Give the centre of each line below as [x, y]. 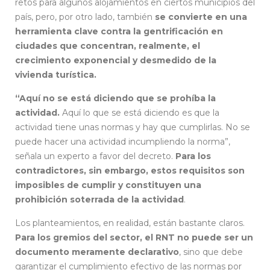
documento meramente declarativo [97, 252]
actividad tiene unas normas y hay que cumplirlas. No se [133, 127]
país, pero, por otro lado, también [84, 17]
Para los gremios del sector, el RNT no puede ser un [134, 237]
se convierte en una [200, 17]
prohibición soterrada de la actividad [99, 199]
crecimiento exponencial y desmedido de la [116, 60]
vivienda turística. [56, 74]
